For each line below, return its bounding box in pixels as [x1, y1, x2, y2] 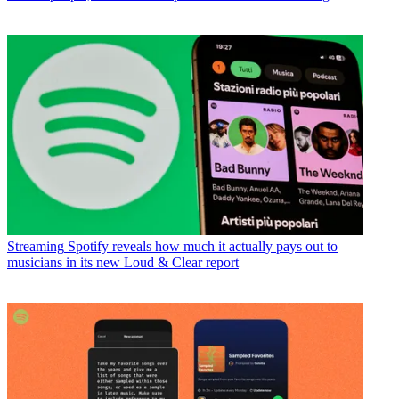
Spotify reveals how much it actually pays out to [68, 239, 338, 254]
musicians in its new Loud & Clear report [7, 255, 239, 270]
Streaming [7, 239, 64, 254]
